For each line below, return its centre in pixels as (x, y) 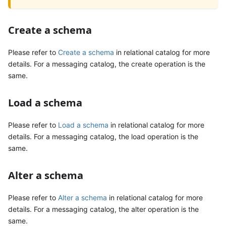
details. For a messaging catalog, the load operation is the (103, 136)
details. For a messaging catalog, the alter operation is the (103, 209)
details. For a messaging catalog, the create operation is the (107, 64)
